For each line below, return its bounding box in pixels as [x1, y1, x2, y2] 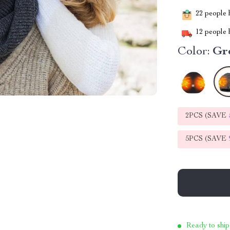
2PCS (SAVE [185, 112, 229, 120]
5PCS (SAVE [185, 136, 229, 143]
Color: [178, 46, 210, 58]
